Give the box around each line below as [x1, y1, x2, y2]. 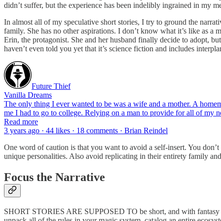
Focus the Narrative [4, 171, 105, 184]
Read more [4, 117, 38, 126]
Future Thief [32, 82, 71, 91]
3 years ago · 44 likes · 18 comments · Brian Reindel [4, 126, 168, 135]
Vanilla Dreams [4, 91, 52, 100]
